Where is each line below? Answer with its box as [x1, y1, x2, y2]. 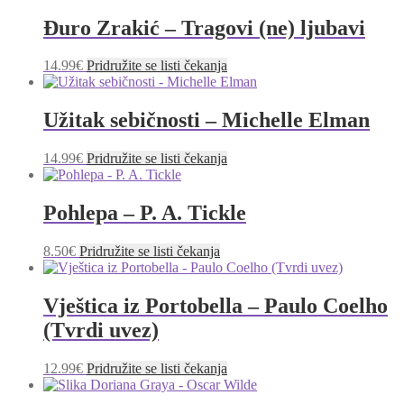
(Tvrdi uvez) [43, 317, 159, 342]
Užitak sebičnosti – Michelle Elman [43, 108, 370, 133]
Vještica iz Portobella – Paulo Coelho [43, 293, 388, 317]
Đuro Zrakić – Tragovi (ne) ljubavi [43, 15, 365, 40]
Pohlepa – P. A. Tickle [43, 201, 246, 225]
